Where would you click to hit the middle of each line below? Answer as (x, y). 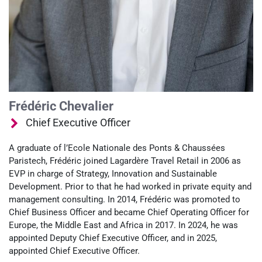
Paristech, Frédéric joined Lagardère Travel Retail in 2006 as (125, 161)
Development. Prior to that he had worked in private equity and (130, 187)
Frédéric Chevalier (61, 106)
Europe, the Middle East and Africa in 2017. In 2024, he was (123, 225)
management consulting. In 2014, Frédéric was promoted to (125, 200)
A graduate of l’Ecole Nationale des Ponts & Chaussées (117, 148)
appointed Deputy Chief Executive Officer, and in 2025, (113, 238)
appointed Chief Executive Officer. (74, 251)
